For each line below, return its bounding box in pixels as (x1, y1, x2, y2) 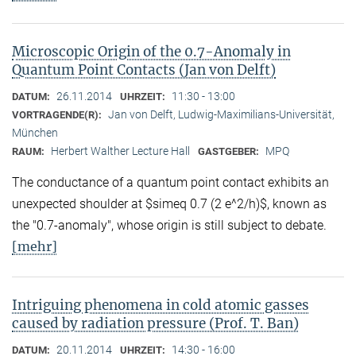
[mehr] (12, 238, 57, 254)
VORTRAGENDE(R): (12, 108, 104, 121)
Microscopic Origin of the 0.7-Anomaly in (12, 42, 291, 60)
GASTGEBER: (198, 145, 261, 157)
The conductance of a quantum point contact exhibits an (12, 174, 329, 190)
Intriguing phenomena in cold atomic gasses (12, 296, 309, 314)
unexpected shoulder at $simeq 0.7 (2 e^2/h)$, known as (12, 195, 327, 211)
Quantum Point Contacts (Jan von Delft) (12, 60, 276, 79)
